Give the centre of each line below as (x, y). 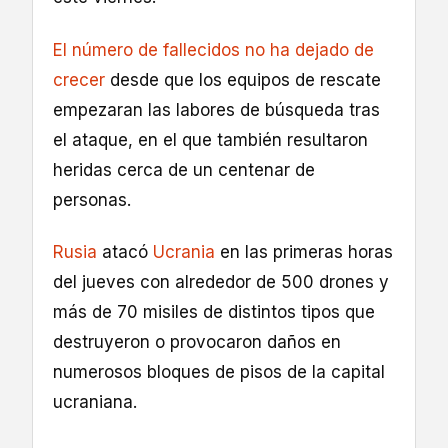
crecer (79, 79)
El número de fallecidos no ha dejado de (213, 49)
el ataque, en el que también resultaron (210, 139)
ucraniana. (95, 401)
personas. (92, 199)
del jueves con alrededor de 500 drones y (221, 281)
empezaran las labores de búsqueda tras (216, 109)
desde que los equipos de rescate (243, 79)
